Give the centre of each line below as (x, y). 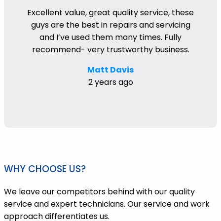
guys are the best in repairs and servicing (110, 25)
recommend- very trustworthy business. (110, 50)
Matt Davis (110, 70)
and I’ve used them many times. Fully (110, 37)
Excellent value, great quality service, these (110, 13)
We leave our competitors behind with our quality (99, 191)
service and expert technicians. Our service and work (107, 204)
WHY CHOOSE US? (45, 169)
